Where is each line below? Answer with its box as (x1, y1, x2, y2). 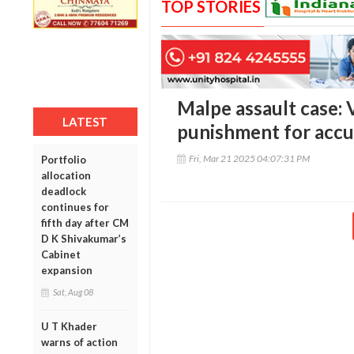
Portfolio (41, 153, 86, 166)
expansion (41, 263, 92, 277)
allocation (41, 168, 91, 182)
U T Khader (41, 319, 97, 333)
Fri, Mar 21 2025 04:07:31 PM (188, 153, 310, 165)
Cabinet (41, 247, 81, 261)
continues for (41, 200, 109, 213)
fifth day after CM (41, 216, 129, 229)
